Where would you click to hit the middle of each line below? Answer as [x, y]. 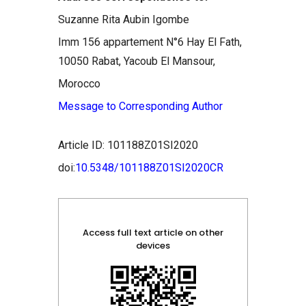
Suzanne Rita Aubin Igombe [124, 19]
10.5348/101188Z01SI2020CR [149, 168]
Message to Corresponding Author [140, 106]
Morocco [79, 84]
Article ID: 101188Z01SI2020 [128, 145]
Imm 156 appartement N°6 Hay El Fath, [150, 42]
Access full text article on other [153, 233]
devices [153, 246]
